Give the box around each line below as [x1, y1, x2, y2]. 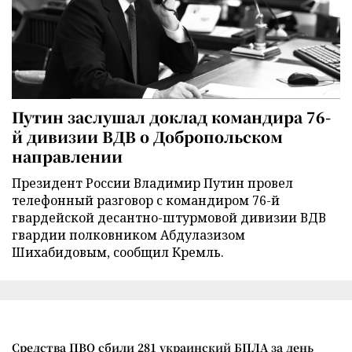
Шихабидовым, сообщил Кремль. [12, 243, 224, 261]
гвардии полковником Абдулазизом [12, 225, 245, 244]
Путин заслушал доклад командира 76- [12, 105, 331, 127]
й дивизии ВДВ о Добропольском [12, 125, 283, 147]
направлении [12, 145, 123, 167]
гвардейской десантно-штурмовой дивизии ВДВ [12, 208, 326, 226]
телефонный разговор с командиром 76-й [12, 191, 280, 209]
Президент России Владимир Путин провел [12, 174, 293, 192]
